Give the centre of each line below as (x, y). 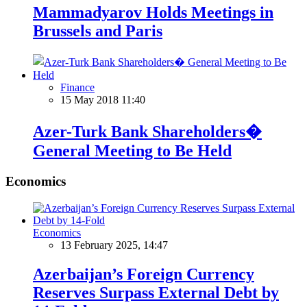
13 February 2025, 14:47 (114, 245)
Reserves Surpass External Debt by (156, 292)
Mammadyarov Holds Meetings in (153, 12)
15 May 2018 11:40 (103, 99)
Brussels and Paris (98, 30)
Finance (77, 87)
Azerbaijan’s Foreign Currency (144, 274)
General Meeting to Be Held (132, 151)
